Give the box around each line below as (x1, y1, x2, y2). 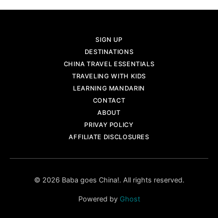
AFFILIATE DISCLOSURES (69, 133, 149, 141)
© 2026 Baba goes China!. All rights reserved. (34, 176, 184, 184)
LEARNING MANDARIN (73, 85, 145, 92)
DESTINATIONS (84, 48, 134, 55)
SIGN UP (95, 36, 123, 43)
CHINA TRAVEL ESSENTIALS (63, 60, 155, 68)
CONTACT (92, 97, 126, 104)
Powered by (78, 195, 120, 203)
